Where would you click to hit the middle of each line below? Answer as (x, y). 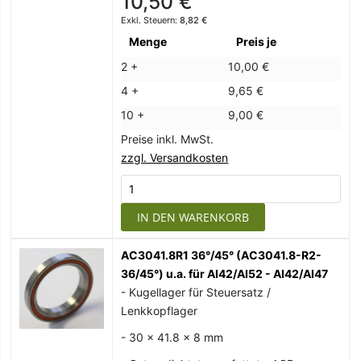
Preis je (257, 42)
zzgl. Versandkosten (175, 158)
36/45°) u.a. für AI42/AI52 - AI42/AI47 (225, 274)
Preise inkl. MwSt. (168, 139)
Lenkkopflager (160, 311)
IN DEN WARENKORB (193, 218)
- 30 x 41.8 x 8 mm (172, 338)
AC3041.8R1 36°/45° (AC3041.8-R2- (222, 255)
